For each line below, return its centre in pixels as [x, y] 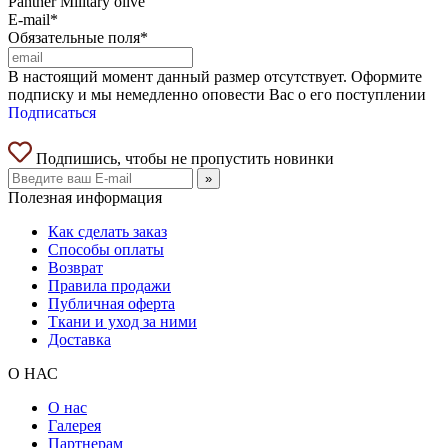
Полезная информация [85, 197]
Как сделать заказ [107, 231]
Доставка [79, 339]
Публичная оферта [111, 303]
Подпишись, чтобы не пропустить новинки [183, 158]
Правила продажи [109, 285]
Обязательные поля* [78, 37]
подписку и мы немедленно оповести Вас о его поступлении [217, 94]
